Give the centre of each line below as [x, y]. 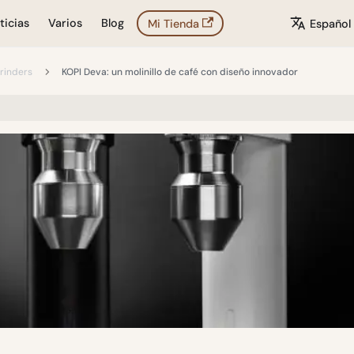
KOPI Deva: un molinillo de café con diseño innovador [180, 72]
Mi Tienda [173, 23]
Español [331, 23]
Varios [65, 23]
